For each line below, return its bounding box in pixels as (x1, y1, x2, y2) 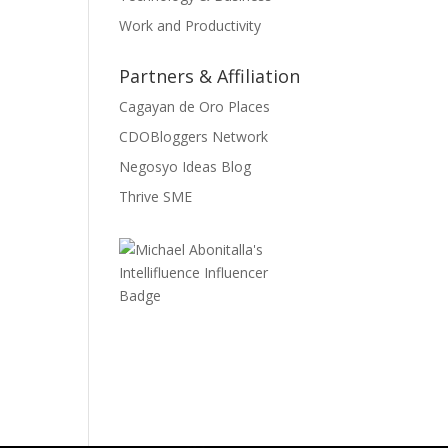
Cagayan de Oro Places (119, 97, 271, 117)
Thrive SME (119, 187, 193, 207)
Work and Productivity (119, 16, 262, 36)
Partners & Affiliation (119, 64, 301, 89)
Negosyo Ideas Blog (119, 157, 252, 177)
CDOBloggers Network (119, 127, 269, 147)
